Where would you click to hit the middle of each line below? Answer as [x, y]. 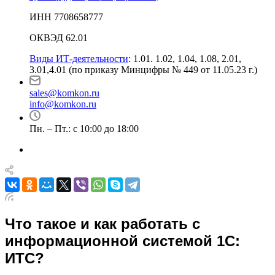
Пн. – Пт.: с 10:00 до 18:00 [84, 129]
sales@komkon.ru [64, 93]
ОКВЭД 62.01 [59, 38]
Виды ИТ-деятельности [79, 59]
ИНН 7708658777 [66, 17]
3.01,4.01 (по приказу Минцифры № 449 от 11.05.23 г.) [143, 70]
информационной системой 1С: [122, 241]
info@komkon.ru [63, 104]
